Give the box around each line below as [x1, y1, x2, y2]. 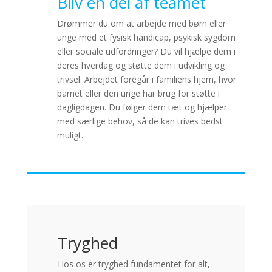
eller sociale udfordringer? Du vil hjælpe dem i [56, 45, 236, 57]
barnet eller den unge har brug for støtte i [56, 87, 220, 99]
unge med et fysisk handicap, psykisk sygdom [56, 31, 236, 43]
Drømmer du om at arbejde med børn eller [56, 17, 226, 29]
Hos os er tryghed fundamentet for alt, [57, 257, 210, 270]
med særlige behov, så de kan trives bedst [56, 115, 223, 127]
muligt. [56, 129, 83, 141]
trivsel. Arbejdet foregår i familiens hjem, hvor [56, 73, 236, 85]
